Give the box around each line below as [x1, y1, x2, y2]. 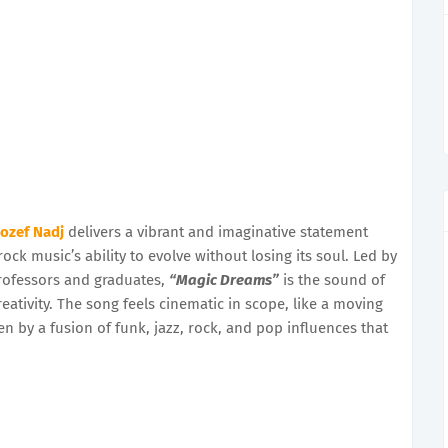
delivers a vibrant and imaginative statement [64, 222, 368, 241]
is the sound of [279, 270, 385, 289]
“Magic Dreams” [169, 270, 279, 289]
